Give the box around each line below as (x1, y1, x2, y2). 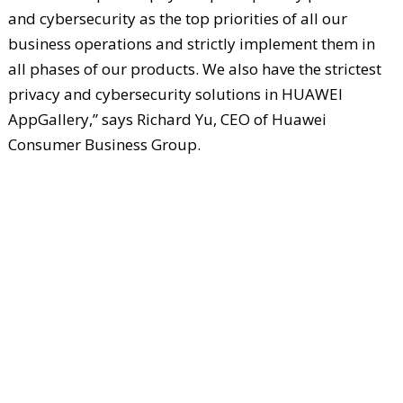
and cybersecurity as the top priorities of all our (7, 8, 347, 30)
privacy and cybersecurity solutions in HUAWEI (7, 84, 343, 105)
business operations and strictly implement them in (7, 33, 375, 55)
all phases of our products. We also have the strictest (7, 58, 381, 80)
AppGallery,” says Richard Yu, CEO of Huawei (7, 109, 327, 130)
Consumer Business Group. (7, 134, 201, 156)
